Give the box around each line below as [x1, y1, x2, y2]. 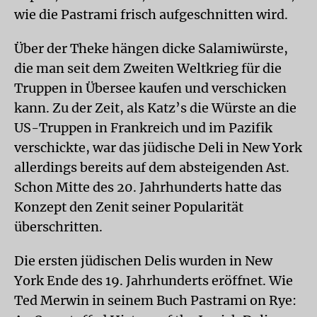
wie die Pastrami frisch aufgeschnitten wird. [14, 6, 288, 23]
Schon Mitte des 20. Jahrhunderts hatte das [14, 179, 282, 195]
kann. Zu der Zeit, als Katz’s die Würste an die [14, 100, 296, 116]
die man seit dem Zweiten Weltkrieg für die [14, 60, 282, 76]
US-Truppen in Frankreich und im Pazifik [14, 120, 272, 136]
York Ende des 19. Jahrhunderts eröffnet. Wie [14, 272, 293, 289]
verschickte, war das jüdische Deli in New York [14, 139, 302, 156]
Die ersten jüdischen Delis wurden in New [14, 253, 272, 269]
